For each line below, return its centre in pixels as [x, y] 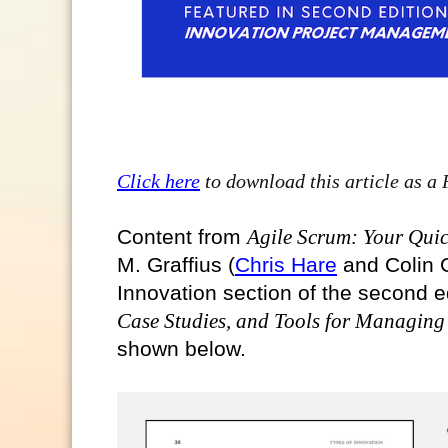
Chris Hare [286, 264]
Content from [182, 236]
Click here [158, 180]
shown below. [181, 348]
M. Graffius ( [176, 264]
